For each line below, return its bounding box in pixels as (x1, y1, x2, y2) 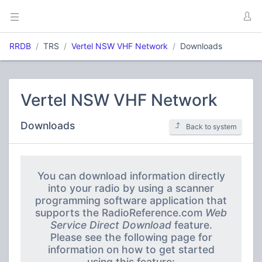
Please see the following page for (50, 231, 212, 243)
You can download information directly (37, 170, 225, 182)
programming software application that (35, 194, 227, 206)
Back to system (186, 122, 237, 131)
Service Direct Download (50, 219, 171, 231)
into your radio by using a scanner (48, 182, 214, 194)
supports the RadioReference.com (35, 206, 205, 219)
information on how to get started (47, 243, 215, 256)
